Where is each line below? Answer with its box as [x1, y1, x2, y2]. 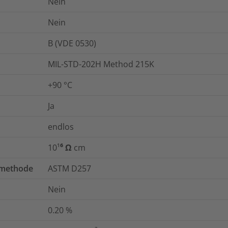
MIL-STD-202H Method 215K [48, 58, 154, 70]
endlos [48, 121, 74, 132]
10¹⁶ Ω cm [48, 141, 85, 153]
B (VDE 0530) [48, 37, 96, 49]
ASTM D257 [48, 162, 91, 174]
